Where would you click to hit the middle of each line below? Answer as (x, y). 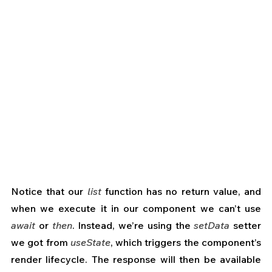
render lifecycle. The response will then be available (136, 260)
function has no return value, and (181, 192)
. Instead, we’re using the (133, 226)
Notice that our (49, 192)
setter (245, 226)
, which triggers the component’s (186, 243)
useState (90, 243)
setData (212, 226)
